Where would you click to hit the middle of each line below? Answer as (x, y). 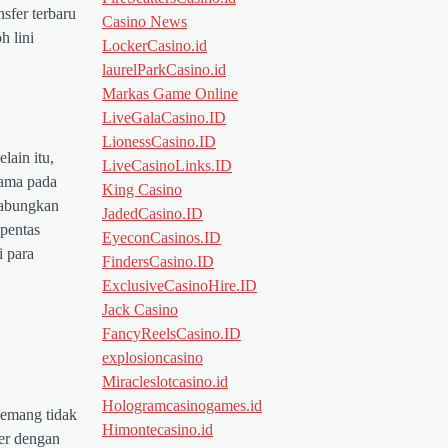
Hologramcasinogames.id (182, 405)
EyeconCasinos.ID (161, 237)
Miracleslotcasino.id (165, 381)
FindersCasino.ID (158, 261)
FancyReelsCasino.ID (171, 333)
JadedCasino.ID (152, 213)
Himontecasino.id (157, 429)
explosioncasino (152, 357)
